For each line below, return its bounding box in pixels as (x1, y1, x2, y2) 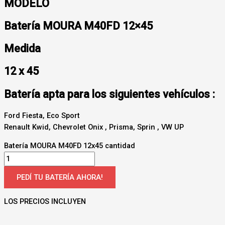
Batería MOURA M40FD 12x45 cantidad (4, 141, 135, 151)
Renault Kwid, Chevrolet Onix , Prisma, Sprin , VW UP (4, 122, 184, 132)
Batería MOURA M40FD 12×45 (4, 20, 153, 33)
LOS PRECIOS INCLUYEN (4, 196, 86, 206)
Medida (4, 42, 41, 55)
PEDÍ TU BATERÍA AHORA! (17, 173, 103, 182)
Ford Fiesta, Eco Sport (4, 110, 80, 120)
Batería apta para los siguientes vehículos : (4, 87, 215, 100)
